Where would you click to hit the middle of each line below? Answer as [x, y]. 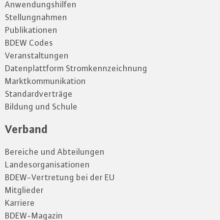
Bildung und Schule [41, 106]
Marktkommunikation [45, 81]
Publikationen [31, 30]
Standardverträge [39, 94]
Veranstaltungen [37, 55]
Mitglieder [24, 190]
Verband [26, 129]
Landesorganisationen [47, 164]
